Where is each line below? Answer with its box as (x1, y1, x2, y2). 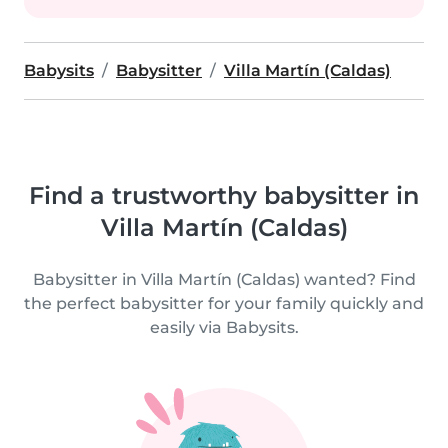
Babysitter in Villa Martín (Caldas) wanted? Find (32, 270, 416, 289)
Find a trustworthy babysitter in (29, 181, 419, 210)
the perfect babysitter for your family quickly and (24, 294, 424, 313)
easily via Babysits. (149, 318, 299, 337)
